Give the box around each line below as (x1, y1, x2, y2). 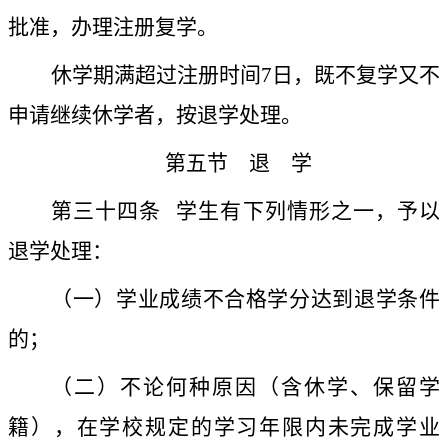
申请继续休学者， (8, 103, 176, 128)
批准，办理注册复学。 (8, 15, 218, 40)
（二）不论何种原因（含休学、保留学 (51, 375, 440, 400)
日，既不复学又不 (272, 63, 440, 88)
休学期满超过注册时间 (51, 63, 261, 88)
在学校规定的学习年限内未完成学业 (76, 415, 440, 440)
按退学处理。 (176, 103, 302, 128)
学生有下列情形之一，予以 (176, 199, 441, 224)
